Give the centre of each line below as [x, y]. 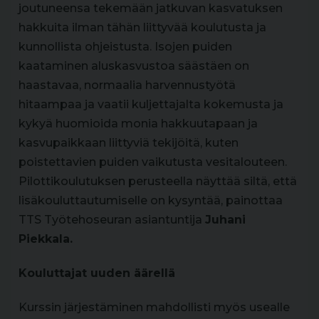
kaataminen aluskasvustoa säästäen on [134, 66]
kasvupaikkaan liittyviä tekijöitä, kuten [129, 142]
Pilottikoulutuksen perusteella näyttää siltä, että [158, 181]
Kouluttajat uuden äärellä [97, 273]
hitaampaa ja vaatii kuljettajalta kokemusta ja [151, 104]
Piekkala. [46, 239]
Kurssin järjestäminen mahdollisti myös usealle [154, 307]
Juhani [225, 219]
